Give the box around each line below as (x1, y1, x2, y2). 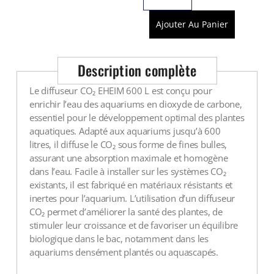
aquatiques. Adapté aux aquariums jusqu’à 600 (29, 125, 221, 137)
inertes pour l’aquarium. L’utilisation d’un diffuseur (29, 192, 235, 204)
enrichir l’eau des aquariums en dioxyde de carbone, (29, 98, 242, 110)
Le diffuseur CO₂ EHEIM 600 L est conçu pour (29, 84, 212, 97)
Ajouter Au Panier (156, 18, 228, 30)
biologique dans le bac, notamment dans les (29, 232, 209, 245)
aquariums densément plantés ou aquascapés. (29, 246, 218, 258)
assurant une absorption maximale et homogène (29, 152, 228, 164)
